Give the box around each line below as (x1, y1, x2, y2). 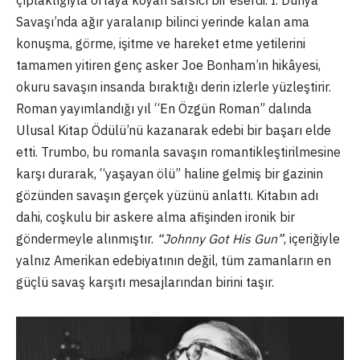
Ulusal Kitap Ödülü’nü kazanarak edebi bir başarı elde (16, 121, 331, 138)
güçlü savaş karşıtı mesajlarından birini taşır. (16, 273, 274, 290)
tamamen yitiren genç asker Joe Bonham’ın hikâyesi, (16, 56, 321, 73)
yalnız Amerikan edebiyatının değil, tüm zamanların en (16, 252, 331, 268)
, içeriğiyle (284, 230, 340, 247)
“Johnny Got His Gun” (157, 230, 284, 247)
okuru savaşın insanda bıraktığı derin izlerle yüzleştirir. (16, 78, 331, 95)
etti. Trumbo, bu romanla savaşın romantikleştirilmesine (16, 143, 341, 160)
